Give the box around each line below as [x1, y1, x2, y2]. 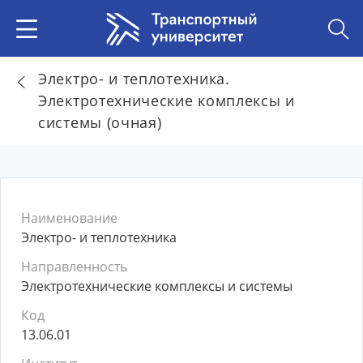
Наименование [21, 209, 117, 227]
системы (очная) [38, 113, 162, 132]
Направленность [21, 258, 127, 275]
